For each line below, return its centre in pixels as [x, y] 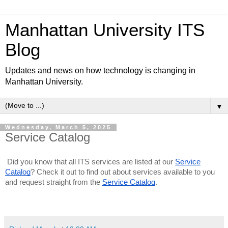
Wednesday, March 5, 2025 [58, 127]
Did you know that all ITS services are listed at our [91, 162]
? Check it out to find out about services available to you [123, 172]
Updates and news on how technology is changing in [100, 70]
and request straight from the [54, 182]
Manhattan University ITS [105, 30]
